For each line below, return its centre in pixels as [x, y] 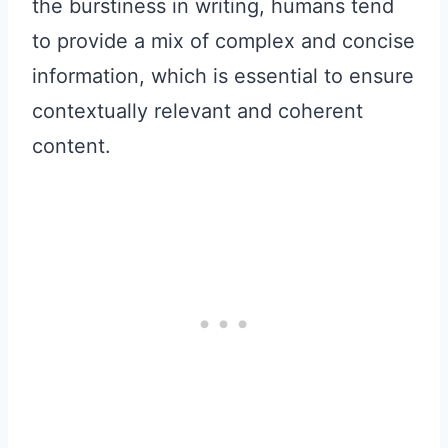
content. [71, 146]
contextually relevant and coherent [197, 111]
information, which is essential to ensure [223, 76]
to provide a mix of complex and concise [223, 41]
